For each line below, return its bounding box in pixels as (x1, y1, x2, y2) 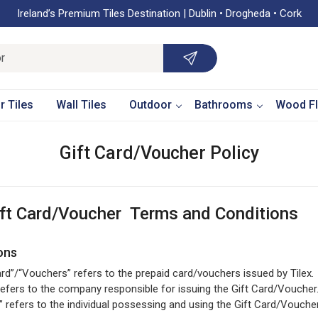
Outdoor (128, 97, 172, 111)
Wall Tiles (55, 97, 106, 111)
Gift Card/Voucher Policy (59, 142, 259, 163)
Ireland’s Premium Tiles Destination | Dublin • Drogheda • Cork (16, 7, 302, 20)
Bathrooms (194, 97, 253, 111)
